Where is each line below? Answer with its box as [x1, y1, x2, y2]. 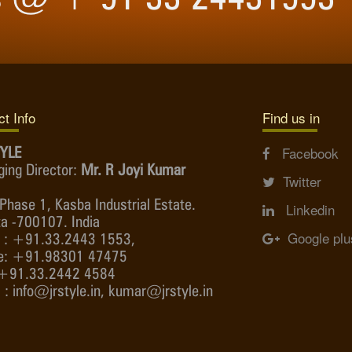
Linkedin [274, 200, 335, 220]
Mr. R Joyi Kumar [81, 160, 185, 180]
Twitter [275, 171, 321, 192]
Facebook [270, 143, 339, 163]
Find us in [262, 108, 320, 128]
